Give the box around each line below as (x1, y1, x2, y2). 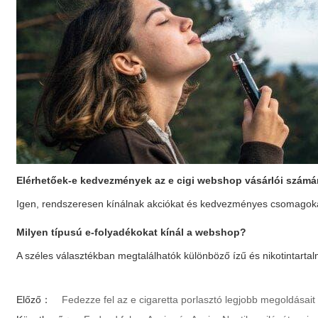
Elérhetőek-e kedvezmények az (16, 175, 169, 186)
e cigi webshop (168, 175, 243, 186)
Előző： (16, 294, 52, 305)
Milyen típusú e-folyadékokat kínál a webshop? (16, 226, 247, 238)
